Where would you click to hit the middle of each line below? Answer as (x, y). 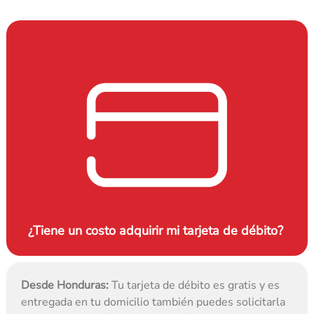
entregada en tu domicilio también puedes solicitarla (153, 302)
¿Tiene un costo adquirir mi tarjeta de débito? (157, 231)
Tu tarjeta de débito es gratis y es (194, 286)
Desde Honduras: (65, 286)
